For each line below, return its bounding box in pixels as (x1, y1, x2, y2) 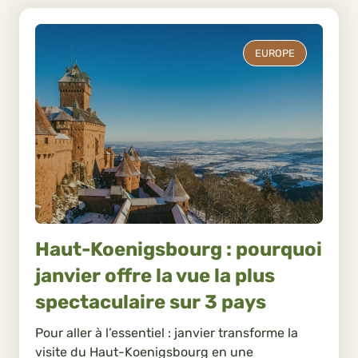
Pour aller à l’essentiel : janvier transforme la (35, 324, 298, 340)
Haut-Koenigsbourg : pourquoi (35, 238, 322, 261)
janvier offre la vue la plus (35, 265, 275, 288)
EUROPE (255, 47, 295, 60)
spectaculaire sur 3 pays (35, 291, 266, 314)
